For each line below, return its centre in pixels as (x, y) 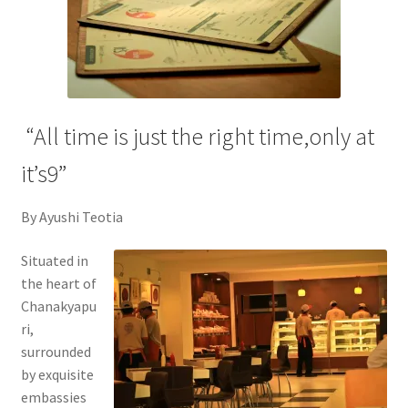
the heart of (58, 283)
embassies (53, 397)
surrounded (56, 351)
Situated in (54, 260)
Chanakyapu (58, 306)
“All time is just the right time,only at (197, 137)
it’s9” (43, 174)
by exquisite (57, 374)
